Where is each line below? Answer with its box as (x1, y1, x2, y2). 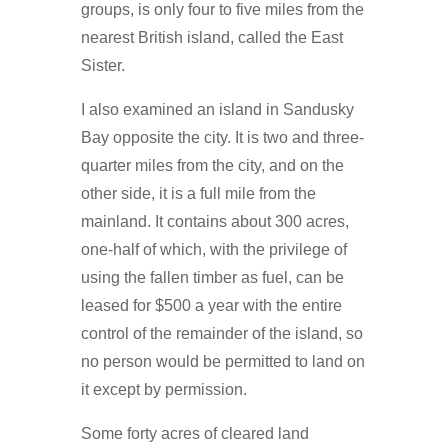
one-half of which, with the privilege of (80, 240, 347, 258)
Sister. (80, 56, 125, 74)
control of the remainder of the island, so (80, 324, 363, 342)
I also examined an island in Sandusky (80, 100, 354, 118)
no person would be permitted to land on (80, 352, 365, 370)
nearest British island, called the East (80, 28, 343, 46)
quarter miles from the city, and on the (80, 156, 344, 174)
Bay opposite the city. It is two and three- (80, 128, 364, 146)
